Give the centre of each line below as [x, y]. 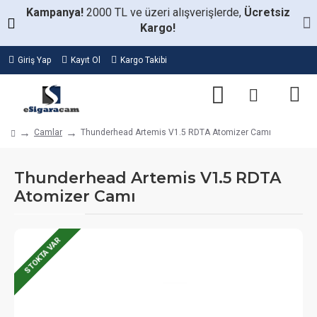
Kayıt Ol [86, 60]
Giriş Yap [34, 60]
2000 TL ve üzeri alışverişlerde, [165, 12]
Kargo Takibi [144, 60]
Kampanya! [56, 12]
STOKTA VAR [42, 256]
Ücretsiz [267, 12]
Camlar [48, 132]
